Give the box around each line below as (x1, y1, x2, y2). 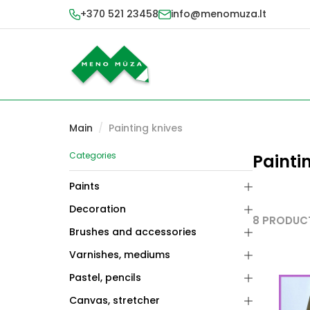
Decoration (69, 202, 126, 216)
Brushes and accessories (69, 225, 197, 239)
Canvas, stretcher (69, 293, 160, 307)
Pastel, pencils (69, 271, 141, 284)
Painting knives (109, 121, 183, 135)
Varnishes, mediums (69, 248, 170, 262)
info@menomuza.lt (170, 7, 266, 21)
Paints (69, 179, 100, 193)
